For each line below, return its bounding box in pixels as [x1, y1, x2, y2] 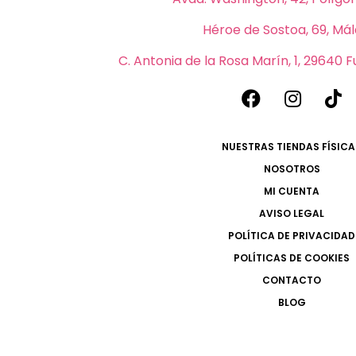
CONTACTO [262, 273, 321, 288]
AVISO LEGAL [259, 207, 324, 221]
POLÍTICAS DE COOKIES [234, 251, 350, 265]
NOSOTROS [263, 162, 320, 176]
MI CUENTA [264, 184, 319, 199]
